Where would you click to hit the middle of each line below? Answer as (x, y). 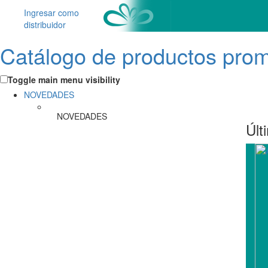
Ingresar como (51, 13)
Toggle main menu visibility (64, 80)
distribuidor (45, 25)
